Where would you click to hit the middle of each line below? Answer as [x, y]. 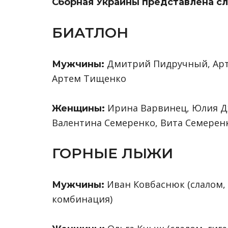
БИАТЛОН [90, 33]
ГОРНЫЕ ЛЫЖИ [112, 153]
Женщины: [78, 108]
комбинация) [82, 199]
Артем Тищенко [89, 78]
